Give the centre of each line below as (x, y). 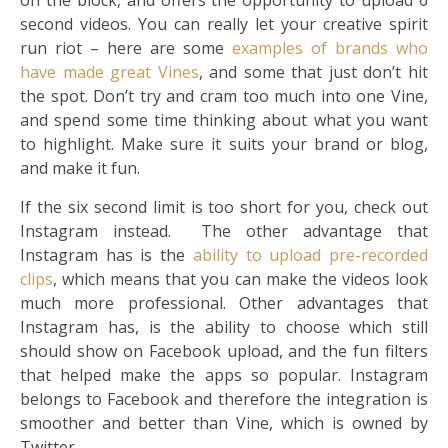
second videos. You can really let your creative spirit (224, 24)
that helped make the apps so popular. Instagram (224, 375)
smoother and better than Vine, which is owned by (224, 423)
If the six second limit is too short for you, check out (224, 207)
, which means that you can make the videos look (240, 279)
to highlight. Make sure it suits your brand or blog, (224, 144)
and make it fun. (80, 168)
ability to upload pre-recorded (310, 255)
